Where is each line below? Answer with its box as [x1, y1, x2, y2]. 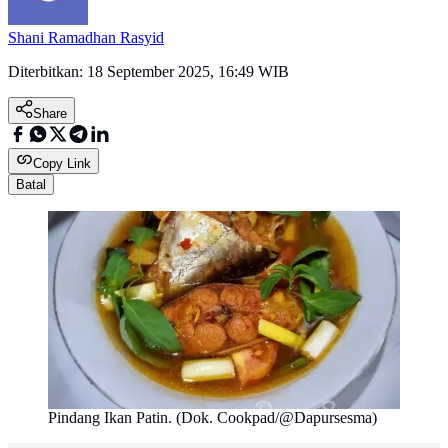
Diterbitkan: [8, 63, 87, 81]
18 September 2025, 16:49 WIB [87, 63, 289, 81]
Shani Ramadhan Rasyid [8, 29, 164, 47]
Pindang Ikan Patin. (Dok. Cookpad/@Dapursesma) [48, 409, 377, 427]
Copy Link [33, 156, 91, 172]
